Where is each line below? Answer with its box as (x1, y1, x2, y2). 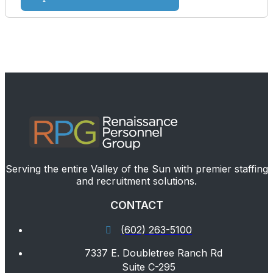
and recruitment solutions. (76, 175, 197, 188)
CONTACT (110, 199, 163, 212)
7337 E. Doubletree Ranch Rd (84, 247, 222, 260)
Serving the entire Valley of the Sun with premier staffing (5, 163, 268, 175)
